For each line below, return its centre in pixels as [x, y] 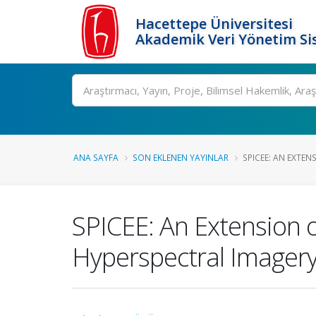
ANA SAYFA [96, 157]
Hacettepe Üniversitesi [214, 24]
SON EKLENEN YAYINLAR [181, 157]
